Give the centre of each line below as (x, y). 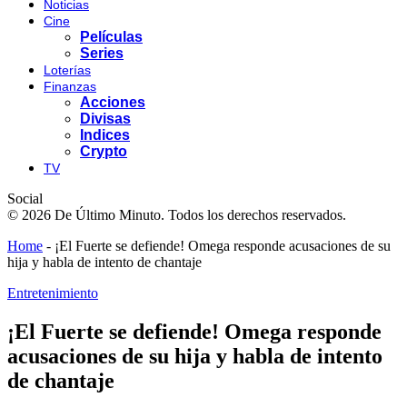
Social (25, 199)
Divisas (105, 119)
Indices (105, 135)
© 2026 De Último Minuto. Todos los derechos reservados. (177, 215)
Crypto (104, 151)
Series (102, 53)
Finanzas (70, 86)
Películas (111, 37)
